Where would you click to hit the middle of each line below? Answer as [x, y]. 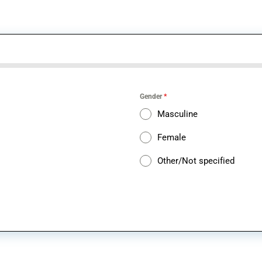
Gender [152, 96]
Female [172, 137]
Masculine [177, 114]
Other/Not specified [196, 161]
